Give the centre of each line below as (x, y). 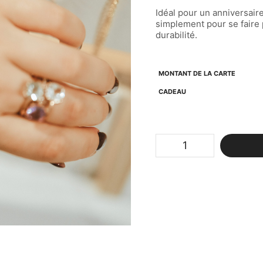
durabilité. (177, 35)
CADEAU (173, 91)
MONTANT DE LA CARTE (197, 73)
